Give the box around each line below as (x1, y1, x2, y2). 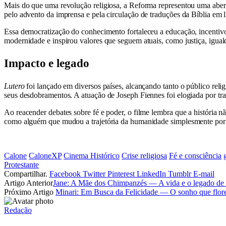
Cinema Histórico (64, 151, 120, 160)
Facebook (49, 169, 81, 178)
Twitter (83, 169, 105, 178)
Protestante (4, 160, 39, 169)
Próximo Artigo (4, 187, 55, 196)
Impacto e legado (4, 56, 89, 70)
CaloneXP (29, 151, 62, 160)
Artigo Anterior (4, 178, 53, 187)
